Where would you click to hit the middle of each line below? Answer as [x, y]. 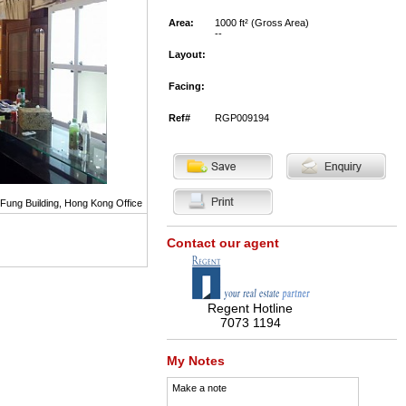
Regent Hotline [250, 308]
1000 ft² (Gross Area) [261, 23]
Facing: [186, 86]
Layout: [187, 54]
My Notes [195, 361]
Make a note [199, 388]
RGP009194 [242, 118]
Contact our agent [222, 243]
